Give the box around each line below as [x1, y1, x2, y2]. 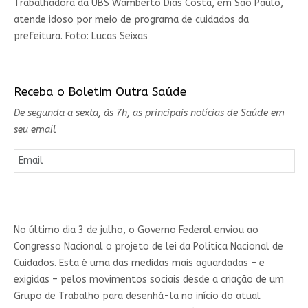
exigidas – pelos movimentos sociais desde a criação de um [13, 273, 284, 285]
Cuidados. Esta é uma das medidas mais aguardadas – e [13, 256, 265, 269]
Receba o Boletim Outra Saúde [13, 84, 186, 98]
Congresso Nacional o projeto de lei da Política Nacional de [13, 240, 283, 252]
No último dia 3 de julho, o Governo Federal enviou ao [13, 223, 258, 236]
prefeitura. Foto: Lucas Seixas [13, 30, 148, 42]
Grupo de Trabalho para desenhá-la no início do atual [13, 289, 261, 302]
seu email [13, 123, 56, 135]
